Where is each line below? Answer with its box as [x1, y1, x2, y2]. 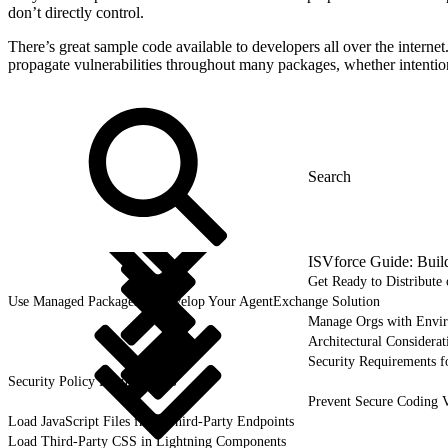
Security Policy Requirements [8, 373, 176, 389]
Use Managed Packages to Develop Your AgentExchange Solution [8, 293, 380, 309]
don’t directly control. [8, 3, 144, 21]
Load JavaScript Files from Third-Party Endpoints [8, 413, 294, 429]
